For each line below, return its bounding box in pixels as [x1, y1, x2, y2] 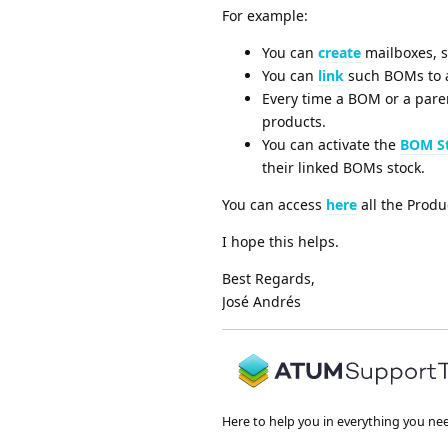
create [318, 42, 361, 62]
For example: [222, 5, 308, 25]
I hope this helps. [222, 231, 339, 251]
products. [262, 111, 326, 131]
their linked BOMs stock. [262, 157, 425, 177]
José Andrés [222, 291, 301, 311]
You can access [222, 194, 326, 214]
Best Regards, [222, 268, 315, 288]
